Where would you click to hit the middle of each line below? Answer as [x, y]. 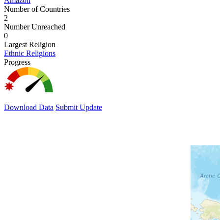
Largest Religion [30, 44]
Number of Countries [37, 9]
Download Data [29, 107]
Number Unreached [35, 27]
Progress [17, 62]
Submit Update [79, 107]
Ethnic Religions [30, 53]
